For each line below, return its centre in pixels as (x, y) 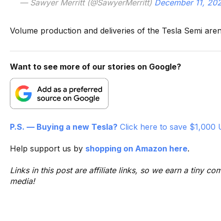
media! (22, 181)
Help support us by (48, 148)
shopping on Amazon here (136, 148)
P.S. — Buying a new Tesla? (64, 127)
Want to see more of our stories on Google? (95, 66)
